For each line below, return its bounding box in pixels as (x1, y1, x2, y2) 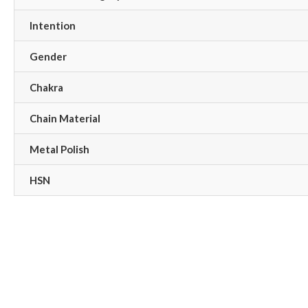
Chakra (30, 80, 63, 93)
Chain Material (30, 111, 100, 124)
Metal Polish (30, 142, 89, 155)
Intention (30, 19, 76, 32)
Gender (30, 49, 67, 63)
